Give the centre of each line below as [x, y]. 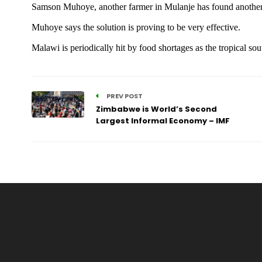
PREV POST [124, 96]
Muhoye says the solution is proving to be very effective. [136, 27]
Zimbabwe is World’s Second [156, 109]
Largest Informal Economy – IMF [163, 121]
